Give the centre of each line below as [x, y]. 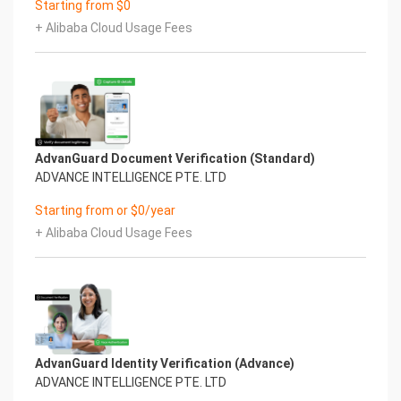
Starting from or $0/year [105, 210]
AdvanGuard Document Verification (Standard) [175, 158]
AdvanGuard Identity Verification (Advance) [165, 363]
